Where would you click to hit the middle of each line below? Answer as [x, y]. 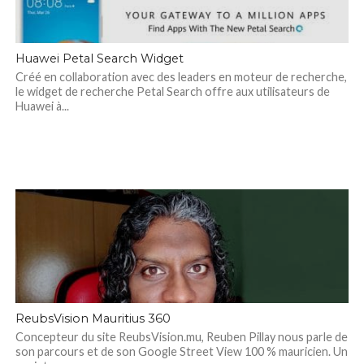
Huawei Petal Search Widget [99, 58]
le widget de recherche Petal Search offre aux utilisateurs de [172, 91]
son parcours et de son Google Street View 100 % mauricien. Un [181, 351]
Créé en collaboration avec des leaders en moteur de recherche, [181, 77]
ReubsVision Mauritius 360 [93, 318]
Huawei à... [42, 106]
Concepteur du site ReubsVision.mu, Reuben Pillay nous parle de [181, 337]
